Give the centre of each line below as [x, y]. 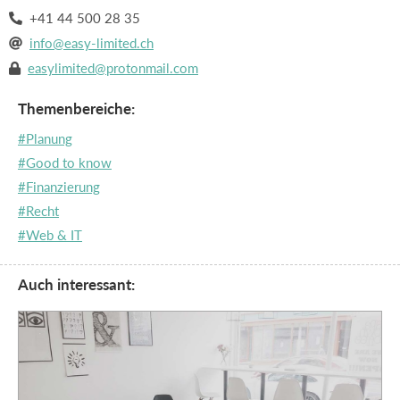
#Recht [38, 210]
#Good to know [65, 162]
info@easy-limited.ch [92, 42]
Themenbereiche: [76, 108]
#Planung [45, 137]
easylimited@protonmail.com [113, 67]
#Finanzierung [59, 186]
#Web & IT [50, 234]
